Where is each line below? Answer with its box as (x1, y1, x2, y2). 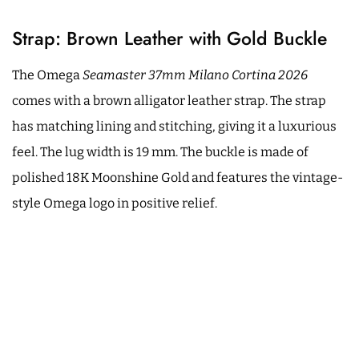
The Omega (12, 67, 83, 83)
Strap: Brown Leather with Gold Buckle (12, 25, 327, 53)
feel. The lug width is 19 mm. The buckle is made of (12, 144, 309, 160)
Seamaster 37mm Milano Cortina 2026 (83, 67, 308, 83)
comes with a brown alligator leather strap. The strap (12, 93, 326, 109)
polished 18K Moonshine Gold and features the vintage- (12, 170, 343, 186)
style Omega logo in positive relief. (12, 196, 217, 212)
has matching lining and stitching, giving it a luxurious (12, 119, 337, 135)
